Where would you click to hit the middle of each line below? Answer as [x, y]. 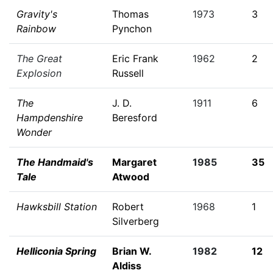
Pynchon [132, 29]
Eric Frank [135, 58]
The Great [39, 58]
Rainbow [36, 29]
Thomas [130, 14]
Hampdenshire [50, 118]
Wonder [34, 132]
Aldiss [127, 266]
